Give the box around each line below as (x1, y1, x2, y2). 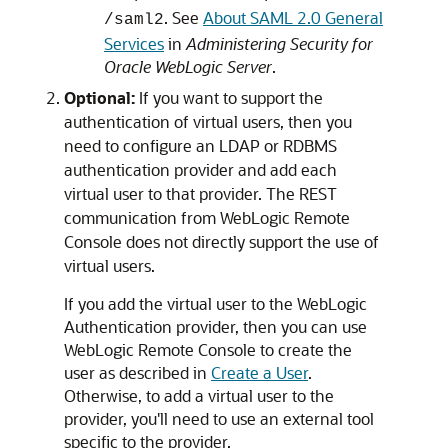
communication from (64, 207, 220, 228)
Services (104, 33, 164, 54)
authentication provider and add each (64, 159, 337, 180)
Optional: (64, 87, 139, 108)
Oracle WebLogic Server (104, 56, 272, 77)
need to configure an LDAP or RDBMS (64, 135, 337, 156)
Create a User (211, 362, 308, 383)
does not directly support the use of (122, 231, 379, 252)
